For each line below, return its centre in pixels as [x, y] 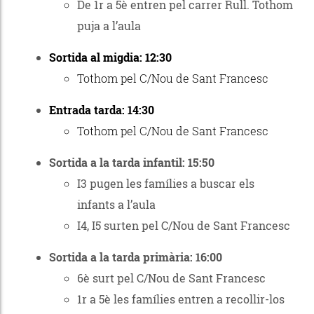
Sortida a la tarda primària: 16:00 [136, 257]
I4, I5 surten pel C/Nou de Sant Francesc [184, 225]
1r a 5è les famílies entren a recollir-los [181, 299]
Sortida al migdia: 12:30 [110, 57]
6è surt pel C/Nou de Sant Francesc [171, 278]
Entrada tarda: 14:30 [102, 109]
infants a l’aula [116, 204]
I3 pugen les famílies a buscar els [166, 183]
